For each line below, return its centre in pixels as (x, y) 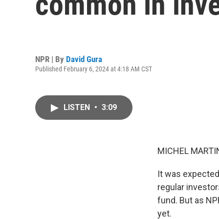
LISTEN (78, 107)
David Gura (84, 59)
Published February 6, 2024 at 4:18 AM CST (94, 69)
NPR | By (51, 59)
